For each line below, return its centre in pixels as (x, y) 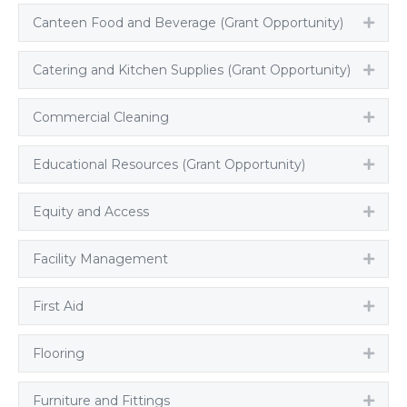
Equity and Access (91, 212)
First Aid (58, 306)
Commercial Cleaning (101, 117)
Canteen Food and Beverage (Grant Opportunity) (188, 23)
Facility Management (100, 259)
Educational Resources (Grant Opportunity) (169, 164)
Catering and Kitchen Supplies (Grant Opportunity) (192, 70)
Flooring (59, 353)
